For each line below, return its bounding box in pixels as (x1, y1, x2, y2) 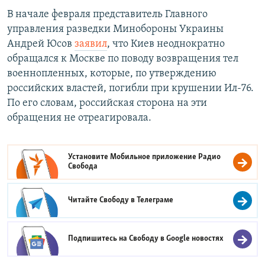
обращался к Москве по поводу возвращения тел (7, 53, 238, 65)
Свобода (68, 162, 98, 172)
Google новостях (166, 234, 224, 244)
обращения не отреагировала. (7, 112, 151, 124)
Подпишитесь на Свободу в (68, 234, 167, 244)
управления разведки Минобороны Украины (7, 24, 224, 35)
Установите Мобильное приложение (68, 153, 199, 162)
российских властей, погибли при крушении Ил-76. (7, 83, 254, 95)
